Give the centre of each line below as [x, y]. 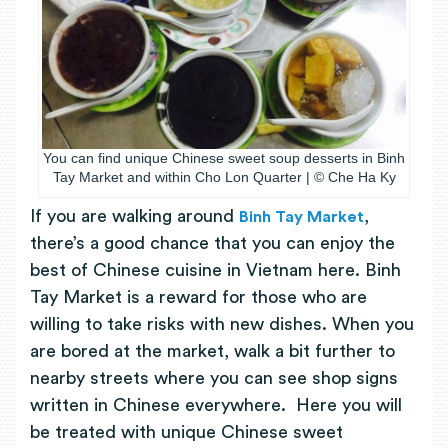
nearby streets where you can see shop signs [214, 377]
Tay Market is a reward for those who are [198, 296]
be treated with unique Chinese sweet [186, 431]
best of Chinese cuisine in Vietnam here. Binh [215, 269]
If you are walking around [134, 215]
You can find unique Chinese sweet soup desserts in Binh [224, 157]
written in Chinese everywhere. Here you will [216, 404]
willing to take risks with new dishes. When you [222, 323]
